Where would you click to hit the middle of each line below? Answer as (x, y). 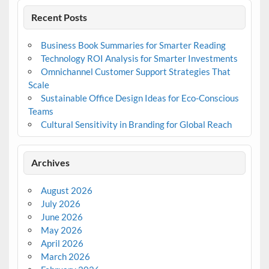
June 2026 (62, 216)
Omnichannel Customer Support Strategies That (135, 71)
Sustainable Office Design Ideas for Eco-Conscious (140, 98)
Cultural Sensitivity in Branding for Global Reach (136, 124)
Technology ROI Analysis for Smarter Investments (139, 58)
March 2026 (65, 256)
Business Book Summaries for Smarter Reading (133, 45)
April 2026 (62, 243)
